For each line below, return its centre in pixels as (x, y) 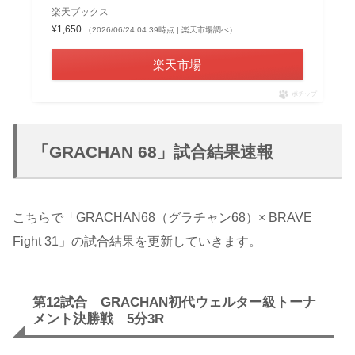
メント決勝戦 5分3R (98, 319)
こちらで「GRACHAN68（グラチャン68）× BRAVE (162, 218)
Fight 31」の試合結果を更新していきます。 (137, 242)
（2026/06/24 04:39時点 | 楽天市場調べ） (160, 30)
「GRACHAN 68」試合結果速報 (153, 152)
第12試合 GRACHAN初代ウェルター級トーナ (174, 303)
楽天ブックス (80, 12)
